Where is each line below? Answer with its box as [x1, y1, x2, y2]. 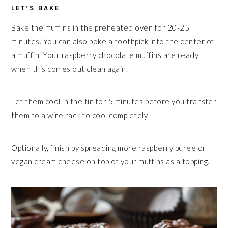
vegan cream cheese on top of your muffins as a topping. [11, 157, 210, 166]
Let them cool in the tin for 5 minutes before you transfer [11, 97, 217, 106]
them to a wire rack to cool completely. [11, 110, 149, 120]
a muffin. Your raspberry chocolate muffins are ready [11, 50, 199, 60]
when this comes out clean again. [11, 64, 128, 74]
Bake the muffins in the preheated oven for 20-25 [11, 23, 190, 33]
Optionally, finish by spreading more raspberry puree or [11, 143, 206, 153]
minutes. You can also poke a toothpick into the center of [11, 37, 214, 46]
